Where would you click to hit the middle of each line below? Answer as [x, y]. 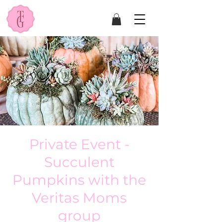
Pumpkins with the [79, 180]
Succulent [79, 162]
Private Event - [79, 144]
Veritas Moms [79, 197]
